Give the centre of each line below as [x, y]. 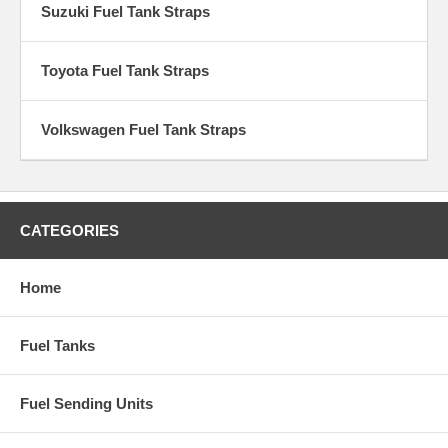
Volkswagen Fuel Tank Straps [143, 129]
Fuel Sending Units [86, 403]
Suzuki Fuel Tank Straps [125, 11]
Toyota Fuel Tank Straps [125, 70]
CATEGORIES [69, 230]
